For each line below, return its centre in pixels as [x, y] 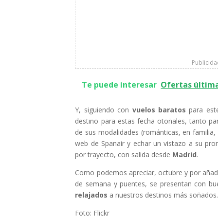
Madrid [185, 154]
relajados [91, 195]
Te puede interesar [119, 85]
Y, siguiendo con [104, 110]
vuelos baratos [161, 110]
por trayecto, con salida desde [124, 154]
